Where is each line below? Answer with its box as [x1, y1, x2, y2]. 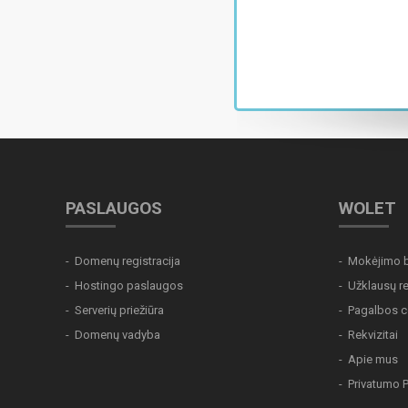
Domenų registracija [75, 254, 180, 268]
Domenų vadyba [75, 328, 160, 342]
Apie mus [348, 352, 398, 366]
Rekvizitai [348, 328, 398, 342]
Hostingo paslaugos [75, 279, 183, 292]
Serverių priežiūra [75, 303, 164, 317]
